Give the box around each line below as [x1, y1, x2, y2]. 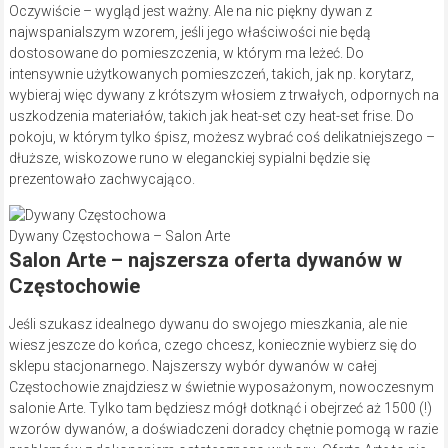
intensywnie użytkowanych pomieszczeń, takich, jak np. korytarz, [8, 65, 414, 82]
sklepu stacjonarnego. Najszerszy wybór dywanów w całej [8, 357, 377, 374]
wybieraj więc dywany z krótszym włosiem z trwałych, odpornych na [8, 86, 439, 103]
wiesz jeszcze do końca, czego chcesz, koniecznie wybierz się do [8, 336, 417, 353]
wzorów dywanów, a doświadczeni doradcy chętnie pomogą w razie [8, 420, 438, 437]
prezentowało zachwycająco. [8, 170, 195, 187]
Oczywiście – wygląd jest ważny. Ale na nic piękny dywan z [8, 2, 372, 19]
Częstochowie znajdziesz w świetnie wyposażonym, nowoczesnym [8, 378, 434, 395]
